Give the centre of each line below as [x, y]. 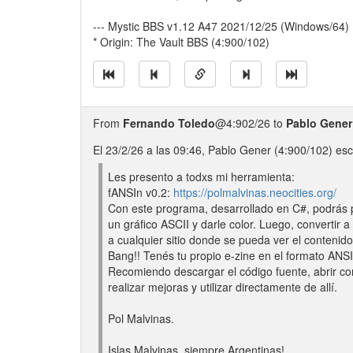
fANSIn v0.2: [141, 192]
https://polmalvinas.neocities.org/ [255, 192]
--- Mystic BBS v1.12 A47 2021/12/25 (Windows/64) [221, 26]
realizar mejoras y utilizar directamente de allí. [223, 287]
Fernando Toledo [169, 123]
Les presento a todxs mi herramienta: [201, 176]
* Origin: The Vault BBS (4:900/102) [181, 42]
